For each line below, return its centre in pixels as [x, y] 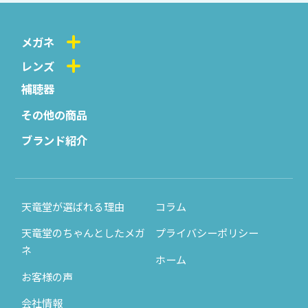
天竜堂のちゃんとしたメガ [84, 233]
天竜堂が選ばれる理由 [73, 207]
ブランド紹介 [55, 141]
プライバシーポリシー [207, 233]
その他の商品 [55, 114]
